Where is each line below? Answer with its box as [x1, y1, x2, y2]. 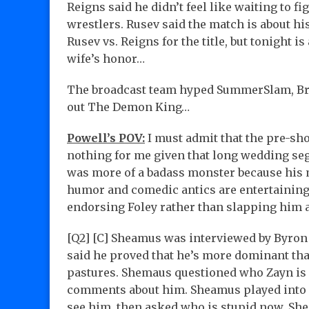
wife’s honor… [67, 52, 145, 66]
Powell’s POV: [67, 131, 145, 146]
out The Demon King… [67, 100, 190, 114]
